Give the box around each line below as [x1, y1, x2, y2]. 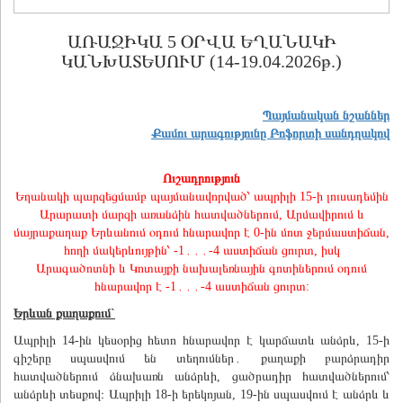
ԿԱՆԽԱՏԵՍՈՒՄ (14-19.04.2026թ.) [61, 51, 342, 71]
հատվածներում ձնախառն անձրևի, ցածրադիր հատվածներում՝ [13, 370, 390, 383]
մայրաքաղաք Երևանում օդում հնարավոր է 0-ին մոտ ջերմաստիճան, [13, 226, 390, 239]
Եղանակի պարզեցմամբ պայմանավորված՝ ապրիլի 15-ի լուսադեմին [14, 190, 389, 203]
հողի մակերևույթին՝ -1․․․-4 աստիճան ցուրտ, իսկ [63, 244, 340, 257]
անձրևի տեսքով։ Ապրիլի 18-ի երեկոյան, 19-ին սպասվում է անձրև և [13, 388, 390, 401]
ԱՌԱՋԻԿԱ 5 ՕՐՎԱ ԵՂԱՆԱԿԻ [67, 31, 336, 51]
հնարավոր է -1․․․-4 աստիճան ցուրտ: [94, 280, 309, 293]
